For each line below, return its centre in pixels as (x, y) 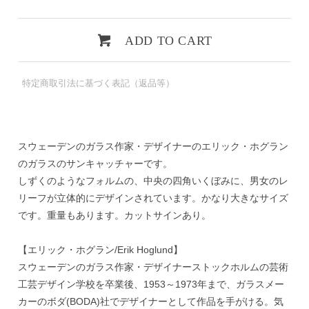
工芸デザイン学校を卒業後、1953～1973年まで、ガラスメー (151, 284)
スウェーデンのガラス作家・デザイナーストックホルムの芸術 (153, 267)
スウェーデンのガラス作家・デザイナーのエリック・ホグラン (153, 146)
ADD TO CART (169, 40)
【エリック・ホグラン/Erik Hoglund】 (100, 249)
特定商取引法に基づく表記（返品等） (99, 83)
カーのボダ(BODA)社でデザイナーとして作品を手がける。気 (150, 301)
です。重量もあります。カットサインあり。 (114, 215)
